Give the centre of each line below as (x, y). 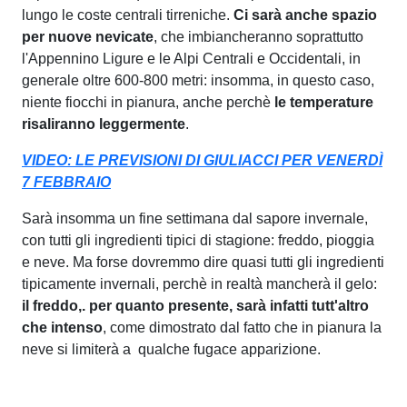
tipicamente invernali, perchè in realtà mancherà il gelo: (199, 283)
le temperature (324, 102)
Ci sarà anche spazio (305, 15)
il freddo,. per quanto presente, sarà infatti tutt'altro (195, 305)
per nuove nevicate (88, 36)
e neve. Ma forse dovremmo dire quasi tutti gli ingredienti (203, 262)
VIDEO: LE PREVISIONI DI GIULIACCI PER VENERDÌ (202, 160)
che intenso (62, 327)
